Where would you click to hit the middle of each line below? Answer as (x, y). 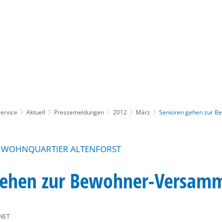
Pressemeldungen (79, 112)
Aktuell (36, 112)
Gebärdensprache (150, 40)
